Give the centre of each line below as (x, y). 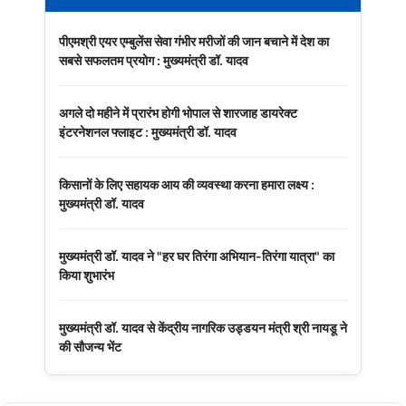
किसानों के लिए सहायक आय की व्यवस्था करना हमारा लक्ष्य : (187, 184)
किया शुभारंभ (87, 275)
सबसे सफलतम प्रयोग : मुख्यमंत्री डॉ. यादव (154, 60)
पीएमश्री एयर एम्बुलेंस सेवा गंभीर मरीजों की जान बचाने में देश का (194, 41)
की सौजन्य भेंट (90, 346)
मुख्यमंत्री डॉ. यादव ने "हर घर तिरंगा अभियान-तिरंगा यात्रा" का (197, 256)
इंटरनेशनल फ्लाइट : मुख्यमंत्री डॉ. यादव (148, 131)
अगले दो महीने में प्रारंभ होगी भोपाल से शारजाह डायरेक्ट (178, 112)
